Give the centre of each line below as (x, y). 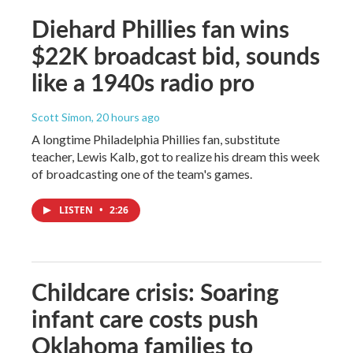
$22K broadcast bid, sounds (176, 55)
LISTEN (77, 210)
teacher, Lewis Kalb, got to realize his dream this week (176, 156)
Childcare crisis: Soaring (155, 291)
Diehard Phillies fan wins (160, 28)
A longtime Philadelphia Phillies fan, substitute (156, 139)
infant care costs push (145, 318)
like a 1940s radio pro (143, 82)
